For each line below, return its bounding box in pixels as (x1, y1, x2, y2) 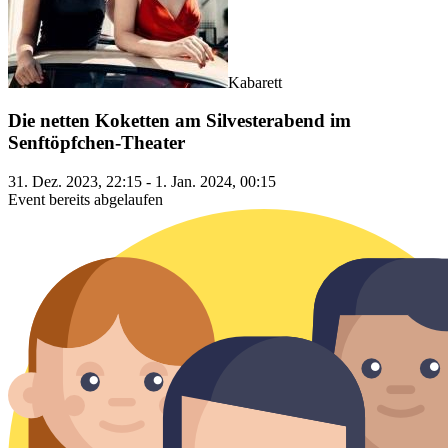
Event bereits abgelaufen (8, 191, 163, 209)
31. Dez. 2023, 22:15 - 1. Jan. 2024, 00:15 (8, 173, 276, 191)
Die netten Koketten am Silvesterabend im (8, 110, 351, 132)
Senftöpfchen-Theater (8, 132, 185, 154)
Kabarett (228, 73, 282, 91)
